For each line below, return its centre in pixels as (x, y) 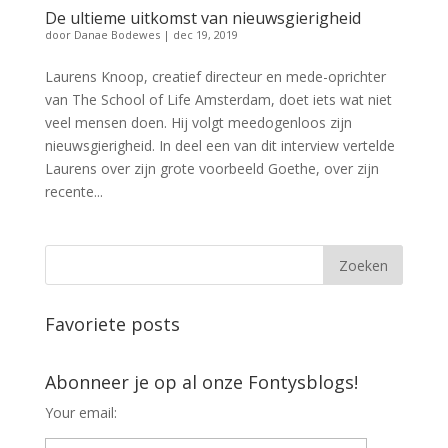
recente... (73, 191)
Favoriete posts (112, 324)
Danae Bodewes (116, 34)
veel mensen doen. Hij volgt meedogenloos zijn (198, 122)
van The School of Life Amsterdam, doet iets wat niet (218, 99)
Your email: (80, 412)
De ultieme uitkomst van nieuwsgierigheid (202, 18)
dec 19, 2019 (205, 34)
